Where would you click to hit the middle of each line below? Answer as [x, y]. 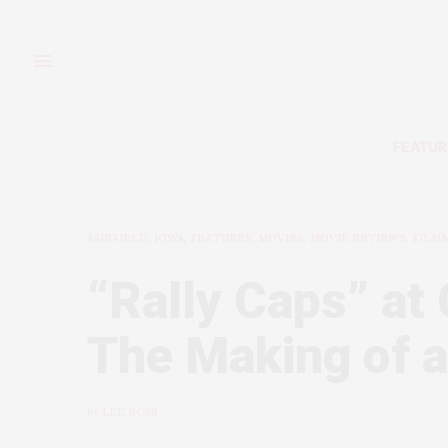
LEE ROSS [129, 412]
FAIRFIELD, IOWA [135, 238]
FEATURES [221, 238]
